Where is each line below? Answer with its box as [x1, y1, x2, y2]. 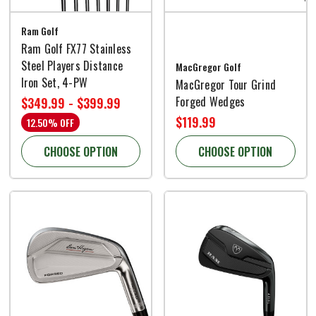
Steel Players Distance [20, 57, 123, 75]
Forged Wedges [176, 93, 245, 111]
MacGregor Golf [176, 59, 241, 75]
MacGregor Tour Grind [176, 76, 276, 94]
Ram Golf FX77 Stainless [20, 40, 132, 58]
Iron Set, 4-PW [20, 74, 87, 92]
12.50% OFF [26, 115, 74, 130]
